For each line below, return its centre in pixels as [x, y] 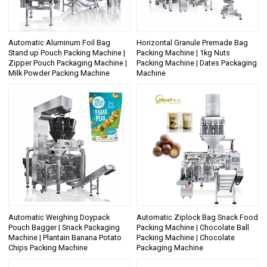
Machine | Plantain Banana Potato [65, 237]
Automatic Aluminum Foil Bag [60, 43]
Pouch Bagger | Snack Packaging [64, 227]
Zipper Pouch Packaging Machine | [68, 63]
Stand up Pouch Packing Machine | [67, 53]
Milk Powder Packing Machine [59, 73]
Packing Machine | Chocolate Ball [193, 227]
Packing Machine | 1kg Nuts [183, 53]
